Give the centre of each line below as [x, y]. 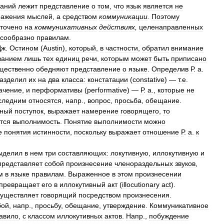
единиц [67, 58]
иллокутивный [82, 184]
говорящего [140, 111]
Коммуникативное [179, 205]
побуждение [169, 216]
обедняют [52, 69]
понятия [17, 132]
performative [107, 90]
